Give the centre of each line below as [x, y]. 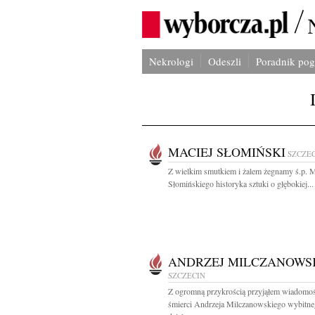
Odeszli [225, 61]
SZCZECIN [187, 275]
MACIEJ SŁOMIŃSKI [227, 152]
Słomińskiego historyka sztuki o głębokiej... [241, 184]
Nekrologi [171, 61]
